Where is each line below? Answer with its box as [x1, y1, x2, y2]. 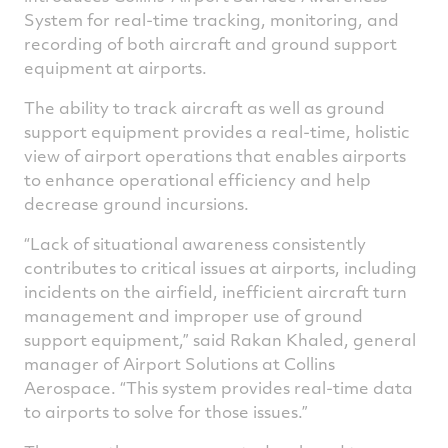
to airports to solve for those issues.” [24, 400, 308, 423]
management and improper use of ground [24, 304, 363, 327]
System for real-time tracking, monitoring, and [24, 8, 399, 31]
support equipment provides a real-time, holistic [24, 120, 410, 143]
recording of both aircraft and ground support [24, 32, 397, 55]
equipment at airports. [24, 56, 207, 79]
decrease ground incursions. [24, 192, 249, 215]
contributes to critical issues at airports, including [24, 256, 417, 279]
